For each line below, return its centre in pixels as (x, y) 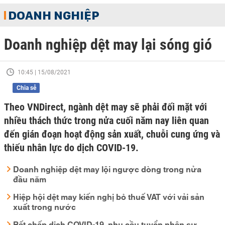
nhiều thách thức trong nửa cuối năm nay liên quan (106, 121)
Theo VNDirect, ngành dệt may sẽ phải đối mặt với (105, 107)
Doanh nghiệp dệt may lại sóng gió (108, 44)
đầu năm (30, 179)
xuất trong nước (44, 206)
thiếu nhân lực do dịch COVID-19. (71, 148)
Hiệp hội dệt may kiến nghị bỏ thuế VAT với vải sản (109, 196)
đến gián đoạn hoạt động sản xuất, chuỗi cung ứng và (112, 134)
